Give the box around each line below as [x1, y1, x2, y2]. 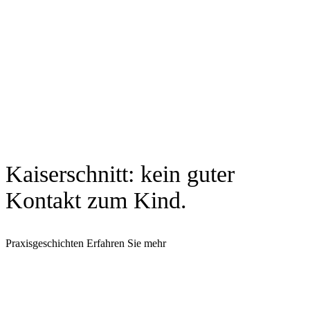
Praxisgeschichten [6, 237, 84, 250]
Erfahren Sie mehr [86, 237, 166, 250]
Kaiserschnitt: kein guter [6, 161, 235, 188]
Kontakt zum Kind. [6, 188, 187, 214]
